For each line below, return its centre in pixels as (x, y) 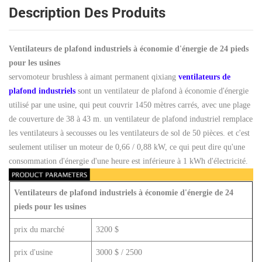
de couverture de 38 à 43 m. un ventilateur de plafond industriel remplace (131, 119)
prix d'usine (33, 253)
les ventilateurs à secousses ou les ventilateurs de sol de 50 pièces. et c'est (129, 133)
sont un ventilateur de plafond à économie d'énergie (162, 91)
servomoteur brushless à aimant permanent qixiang (92, 77)
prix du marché (39, 230)
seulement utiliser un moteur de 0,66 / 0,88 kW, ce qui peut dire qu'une (127, 147)
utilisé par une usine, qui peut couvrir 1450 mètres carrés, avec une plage (130, 105)
